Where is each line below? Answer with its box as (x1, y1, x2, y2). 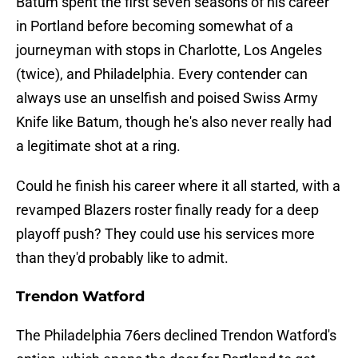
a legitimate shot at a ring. (16, 137, 181, 155)
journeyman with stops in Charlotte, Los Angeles (16, 42, 322, 59)
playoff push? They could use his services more (16, 225, 315, 243)
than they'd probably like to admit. (16, 249, 229, 267)
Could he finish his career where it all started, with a (16, 177, 340, 195)
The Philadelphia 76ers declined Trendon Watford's (16, 327, 336, 344)
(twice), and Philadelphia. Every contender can (16, 66, 308, 83)
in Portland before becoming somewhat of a (16, 18, 293, 35)
